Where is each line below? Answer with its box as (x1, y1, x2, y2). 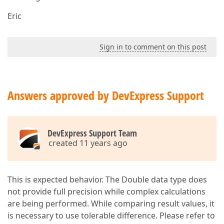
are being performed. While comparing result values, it (7, 198, 214, 209)
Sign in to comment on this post (99, 42, 206, 51)
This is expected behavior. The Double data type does (7, 174, 207, 185)
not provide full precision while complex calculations (7, 186, 205, 197)
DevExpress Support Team (47, 127, 137, 139)
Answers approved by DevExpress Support (7, 87, 204, 103)
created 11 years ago (48, 137, 127, 148)
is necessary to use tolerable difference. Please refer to (7, 210, 215, 221)
